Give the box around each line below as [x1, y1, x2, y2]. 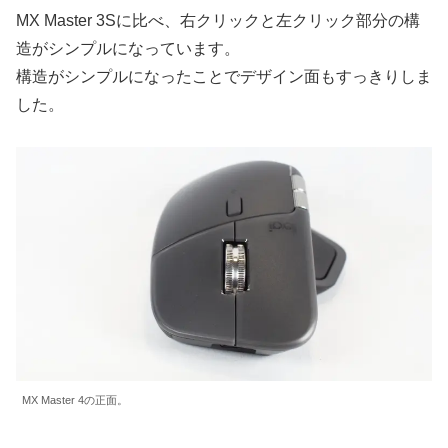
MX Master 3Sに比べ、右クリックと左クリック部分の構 [16, 11, 420, 29]
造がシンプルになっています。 [16, 39, 240, 57]
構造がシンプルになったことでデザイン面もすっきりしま [16, 67, 432, 85]
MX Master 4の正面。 [22, 394, 128, 407]
